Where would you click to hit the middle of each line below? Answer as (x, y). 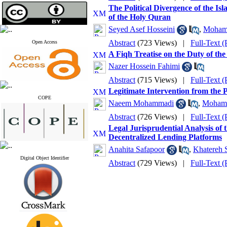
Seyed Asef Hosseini (142, 29)
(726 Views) (157, 117)
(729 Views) (157, 163)
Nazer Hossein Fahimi (144, 66)
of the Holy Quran (140, 17)
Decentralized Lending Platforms (165, 137)
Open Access (44, 42)
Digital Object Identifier (44, 158)
